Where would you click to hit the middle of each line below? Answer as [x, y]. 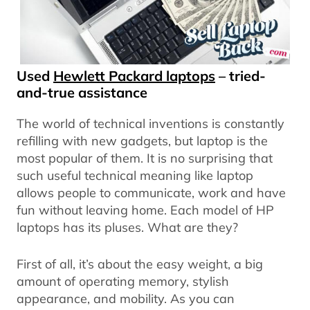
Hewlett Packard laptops [134, 75]
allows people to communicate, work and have [151, 192]
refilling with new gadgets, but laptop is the [142, 140]
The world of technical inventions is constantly [151, 123]
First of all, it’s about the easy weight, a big [140, 263]
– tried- [240, 75]
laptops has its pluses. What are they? [127, 227]
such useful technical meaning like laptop [135, 175]
